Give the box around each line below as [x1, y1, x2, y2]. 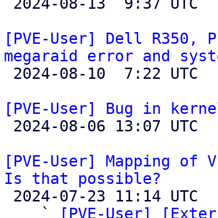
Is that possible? [4, 170, 161, 187]
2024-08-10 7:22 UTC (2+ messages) [4, 65, 13, 82]
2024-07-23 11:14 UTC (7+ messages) [4, 187, 13, 205]
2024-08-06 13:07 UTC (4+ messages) [4, 117, 13, 135]
